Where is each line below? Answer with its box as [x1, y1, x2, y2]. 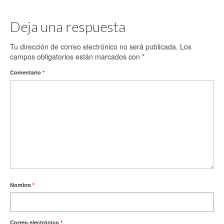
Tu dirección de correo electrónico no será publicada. [10, 41, 178, 51]
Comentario [10, 68, 42, 76]
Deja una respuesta [10, 18, 125, 35]
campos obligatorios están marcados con [10, 51, 142, 61]
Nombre [10, 181, 32, 188]
